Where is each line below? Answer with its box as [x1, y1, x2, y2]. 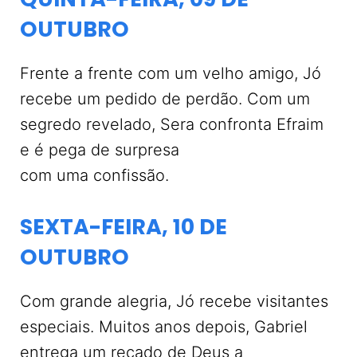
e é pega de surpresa [20, 140, 179, 159]
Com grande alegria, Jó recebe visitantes [20, 292, 328, 311]
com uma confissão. [20, 166, 174, 185]
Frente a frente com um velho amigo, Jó [20, 64, 321, 83]
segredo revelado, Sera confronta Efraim [20, 115, 324, 134]
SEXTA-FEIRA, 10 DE [20, 212, 227, 241]
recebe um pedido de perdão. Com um [20, 89, 310, 108]
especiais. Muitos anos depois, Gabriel [20, 317, 308, 336]
